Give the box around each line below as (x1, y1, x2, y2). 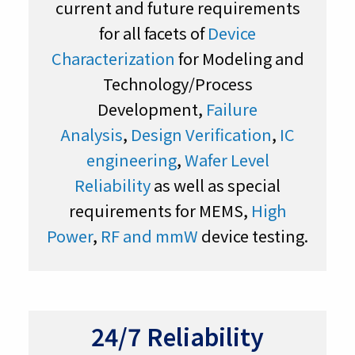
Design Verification (131, 123, 272, 147)
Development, (97, 97, 206, 121)
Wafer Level (184, 148, 269, 172)
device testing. (198, 224, 308, 248)
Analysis (60, 123, 123, 147)
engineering (86, 148, 177, 172)
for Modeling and (174, 47, 304, 71)
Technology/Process (102, 72, 253, 96)
